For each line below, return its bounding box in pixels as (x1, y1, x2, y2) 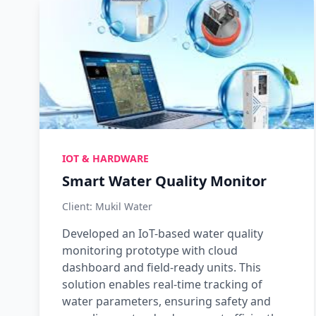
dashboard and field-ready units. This (62, 260, 261, 275)
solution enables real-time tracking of (62, 276, 262, 292)
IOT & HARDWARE (62, 152, 149, 165)
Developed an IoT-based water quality (62, 226, 263, 241)
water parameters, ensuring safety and (62, 293, 271, 309)
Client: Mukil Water (62, 200, 152, 213)
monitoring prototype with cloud (62, 243, 238, 258)
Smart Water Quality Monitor (62, 171, 267, 190)
